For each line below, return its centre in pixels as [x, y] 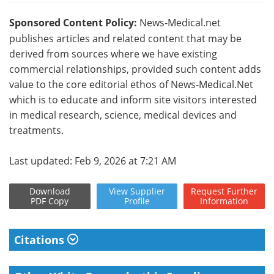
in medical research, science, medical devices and [123, 115]
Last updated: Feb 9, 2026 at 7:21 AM [93, 161]
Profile [137, 201]
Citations [41, 240]
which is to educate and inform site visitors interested [133, 100]
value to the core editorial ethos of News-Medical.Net [131, 84]
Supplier [147, 191]
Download [50, 191]
